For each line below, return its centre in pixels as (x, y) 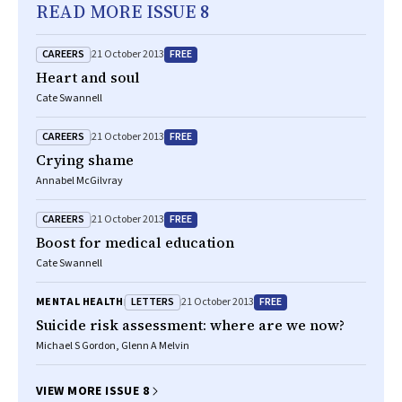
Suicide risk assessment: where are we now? (190, 325)
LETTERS (152, 301)
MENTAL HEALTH (80, 302)
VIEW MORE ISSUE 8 (93, 391)
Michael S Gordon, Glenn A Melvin (113, 346)
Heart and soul (88, 77)
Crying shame (85, 160)
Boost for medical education (135, 242)
